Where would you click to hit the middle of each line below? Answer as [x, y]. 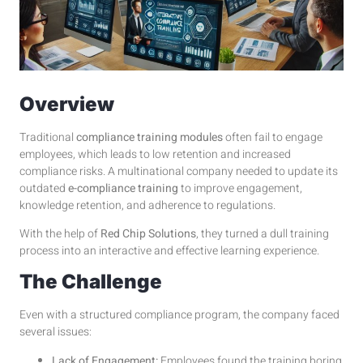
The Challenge [91, 282]
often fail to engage [273, 137]
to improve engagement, [240, 188]
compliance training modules [149, 137]
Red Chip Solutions [148, 234]
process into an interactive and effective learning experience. [169, 251]
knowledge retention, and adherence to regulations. [147, 205]
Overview [67, 104]
